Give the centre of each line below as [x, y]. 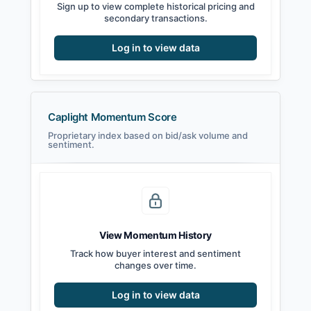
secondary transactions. [155, 18]
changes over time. [155, 266]
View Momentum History [155, 235]
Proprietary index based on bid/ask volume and [148, 136]
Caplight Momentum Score [112, 117]
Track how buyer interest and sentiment [155, 254]
